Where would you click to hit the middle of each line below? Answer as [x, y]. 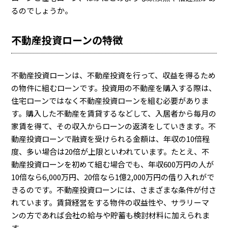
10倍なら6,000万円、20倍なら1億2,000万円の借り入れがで [113, 177]
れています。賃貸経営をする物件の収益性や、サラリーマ [110, 202]
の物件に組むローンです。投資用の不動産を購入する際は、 [114, 88]
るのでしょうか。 [42, 10]
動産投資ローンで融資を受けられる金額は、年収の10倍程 [111, 139]
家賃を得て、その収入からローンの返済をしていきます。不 [114, 126]
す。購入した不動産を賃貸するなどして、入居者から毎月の [114, 113]
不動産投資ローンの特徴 [67, 40]
